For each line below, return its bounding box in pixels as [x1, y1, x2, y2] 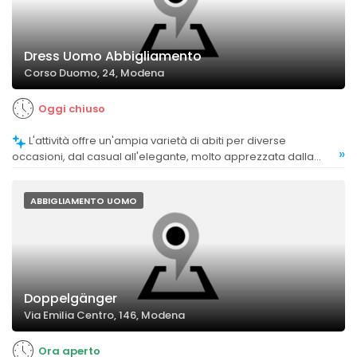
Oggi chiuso [38, 101, 105, 117]
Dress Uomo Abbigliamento [24, 47, 202, 66]
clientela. [12, 163, 59, 179]
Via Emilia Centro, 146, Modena [24, 308, 185, 324]
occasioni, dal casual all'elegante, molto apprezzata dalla [12, 148, 314, 164]
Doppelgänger [24, 289, 117, 308]
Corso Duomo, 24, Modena [24, 65, 164, 81]
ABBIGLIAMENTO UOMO [30, 194, 137, 208]
